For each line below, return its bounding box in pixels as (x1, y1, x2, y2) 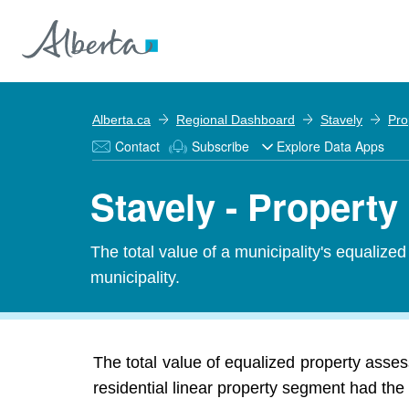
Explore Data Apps (277, 137, 384, 155)
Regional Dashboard (176, 112, 295, 127)
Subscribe (192, 137, 249, 155)
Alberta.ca (92, 112, 151, 127)
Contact (115, 137, 160, 155)
